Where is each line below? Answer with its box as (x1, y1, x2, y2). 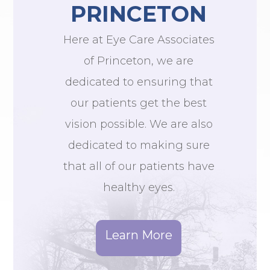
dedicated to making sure (67, 139, 210, 152)
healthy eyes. (102, 181, 175, 195)
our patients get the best (71, 96, 207, 110)
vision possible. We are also (64, 118, 213, 131)
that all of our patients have (63, 160, 215, 174)
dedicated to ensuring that (64, 75, 213, 89)
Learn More (105, 228, 173, 243)
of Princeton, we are (84, 54, 194, 68)
